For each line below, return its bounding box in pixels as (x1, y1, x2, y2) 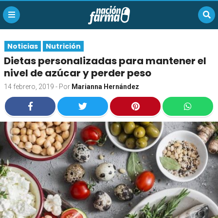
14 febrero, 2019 (4, 83, 54, 91)
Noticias (7, 41, 38, 51)
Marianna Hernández (72, 83, 139, 91)
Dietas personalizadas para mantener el (4, 54, 206, 68)
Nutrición (46, 41, 81, 51)
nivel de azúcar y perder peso (4, 66, 151, 80)
